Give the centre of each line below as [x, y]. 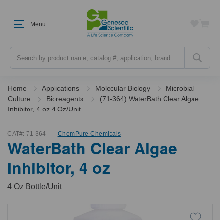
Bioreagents [65, 99]
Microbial [180, 88]
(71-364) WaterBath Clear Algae [149, 99]
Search [21, 51]
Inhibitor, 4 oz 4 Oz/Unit [44, 109]
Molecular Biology [123, 88]
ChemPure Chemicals [89, 134]
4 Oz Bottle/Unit [35, 186]
